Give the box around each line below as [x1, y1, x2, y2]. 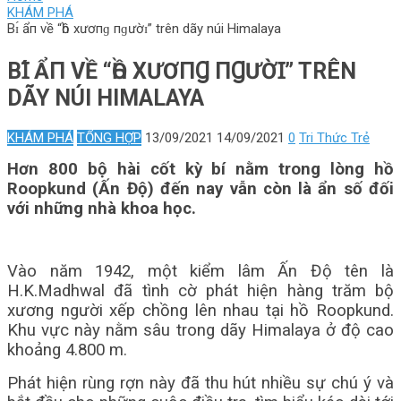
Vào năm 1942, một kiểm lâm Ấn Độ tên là [7, 261, 394, 281]
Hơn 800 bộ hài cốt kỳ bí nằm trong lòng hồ [7, 159, 394, 179]
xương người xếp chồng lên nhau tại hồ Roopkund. [7, 301, 394, 320]
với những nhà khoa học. [7, 199, 196, 218]
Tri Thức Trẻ [299, 130, 370, 146]
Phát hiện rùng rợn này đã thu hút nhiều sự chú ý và [7, 373, 394, 393]
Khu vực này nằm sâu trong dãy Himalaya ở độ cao [7, 320, 394, 340]
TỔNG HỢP [77, 130, 141, 146]
